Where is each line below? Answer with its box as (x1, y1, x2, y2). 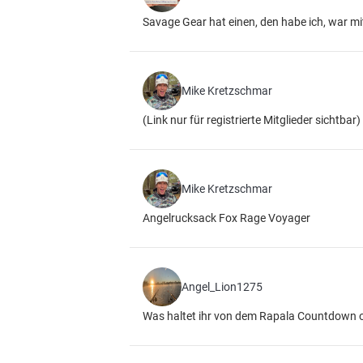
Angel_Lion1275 (181, 280, 263, 293)
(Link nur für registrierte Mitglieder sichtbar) (143, 113, 361, 126)
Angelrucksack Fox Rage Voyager (143, 211, 310, 224)
